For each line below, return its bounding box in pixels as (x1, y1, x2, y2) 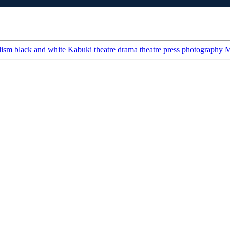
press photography (163, 45, 223, 54)
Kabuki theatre (68, 45, 116, 54)
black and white (14, 45, 66, 54)
